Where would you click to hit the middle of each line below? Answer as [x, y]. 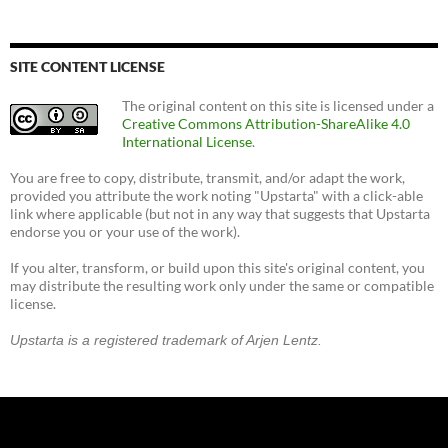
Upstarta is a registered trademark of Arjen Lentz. [166, 339]
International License [187, 141]
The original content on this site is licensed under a [278, 105]
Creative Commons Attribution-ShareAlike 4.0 [266, 123]
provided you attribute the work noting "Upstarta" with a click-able [216, 195]
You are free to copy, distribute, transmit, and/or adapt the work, [207, 177]
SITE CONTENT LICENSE [87, 66]
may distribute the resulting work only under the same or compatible [222, 285]
